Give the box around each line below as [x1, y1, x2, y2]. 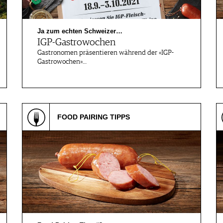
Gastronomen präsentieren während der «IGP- [37, 49, 174, 56]
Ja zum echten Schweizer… [37, 27, 122, 35]
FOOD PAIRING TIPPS [57, 113, 130, 121]
